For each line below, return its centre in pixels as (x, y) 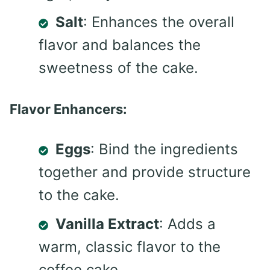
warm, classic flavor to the (130, 247)
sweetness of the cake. (118, 68)
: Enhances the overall (159, 22)
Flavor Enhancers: (68, 109)
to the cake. (79, 195)
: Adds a (187, 224)
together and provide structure (145, 172)
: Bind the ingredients (164, 149)
